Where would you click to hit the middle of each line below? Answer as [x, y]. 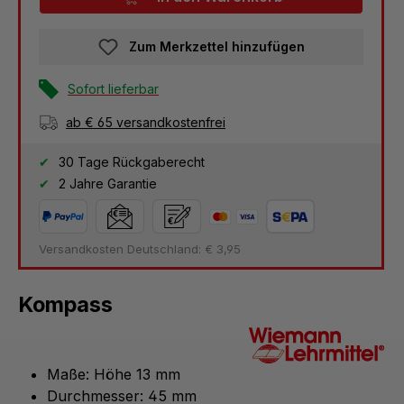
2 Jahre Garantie [106, 184]
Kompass [65, 305]
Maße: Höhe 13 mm [114, 375]
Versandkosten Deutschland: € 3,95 [140, 249]
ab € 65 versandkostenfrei [146, 123]
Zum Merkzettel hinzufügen [216, 46]
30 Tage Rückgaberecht [130, 162]
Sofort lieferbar [113, 89]
